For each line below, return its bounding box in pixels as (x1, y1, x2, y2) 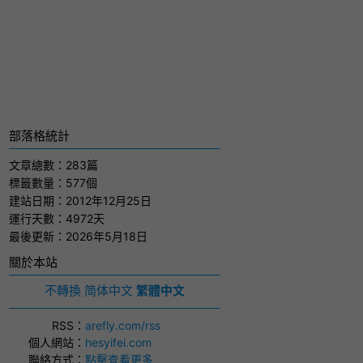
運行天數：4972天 (9, 211, 105, 225)
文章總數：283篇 (9, 158, 98, 172)
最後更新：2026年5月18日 (9, 229, 147, 243)
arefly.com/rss (85, 318, 160, 332)
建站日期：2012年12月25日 (9, 194, 152, 207)
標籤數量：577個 (9, 176, 97, 190)
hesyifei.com (85, 335, 152, 349)
